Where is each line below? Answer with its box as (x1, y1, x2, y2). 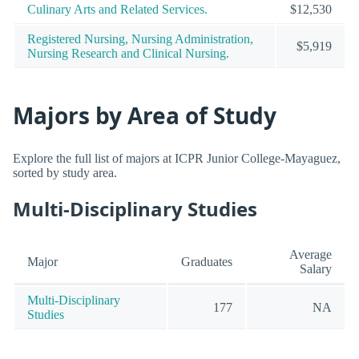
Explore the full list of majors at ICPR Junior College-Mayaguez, (13, 151, 341, 165)
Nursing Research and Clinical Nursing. (27, 46, 229, 60)
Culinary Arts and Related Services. (27, 2, 208, 16)
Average (289, 248, 332, 262)
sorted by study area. (13, 165, 117, 179)
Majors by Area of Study (13, 100, 276, 131)
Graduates (181, 255, 232, 269)
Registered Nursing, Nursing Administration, (27, 31, 253, 46)
